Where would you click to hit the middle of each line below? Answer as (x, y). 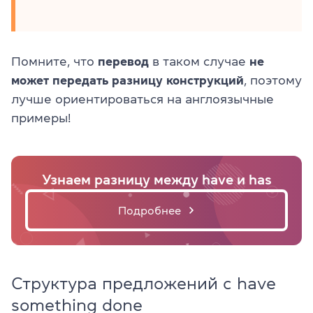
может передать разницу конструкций (128, 80)
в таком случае (199, 61)
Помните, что (54, 61)
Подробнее (150, 210)
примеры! (41, 118)
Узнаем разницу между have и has (156, 179)
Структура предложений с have (144, 283)
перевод (123, 61)
